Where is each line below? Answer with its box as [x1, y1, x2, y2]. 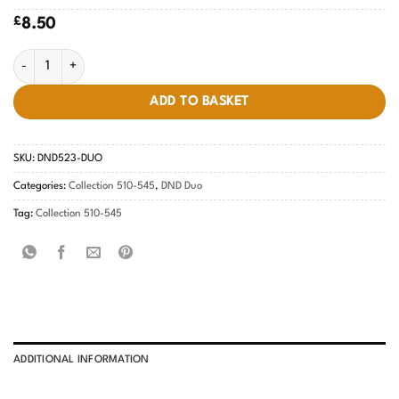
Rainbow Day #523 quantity [12, 52, 166, 64]
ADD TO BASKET [150, 94, 249, 108]
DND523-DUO [37, 153, 102, 165]
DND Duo [161, 181, 202, 192]
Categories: [13, 181, 69, 192]
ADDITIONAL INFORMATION [13, 354, 150, 366]
